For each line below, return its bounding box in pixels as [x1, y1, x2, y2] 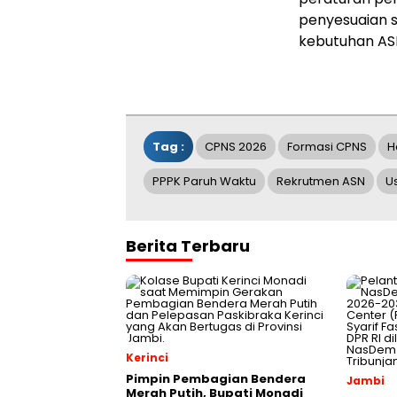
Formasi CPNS [287, 138, 367, 155]
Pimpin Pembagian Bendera [126, 370, 306, 387]
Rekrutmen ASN [276, 173, 365, 190]
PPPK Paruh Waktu [152, 173, 256, 190]
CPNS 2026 [205, 138, 267, 155]
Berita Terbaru [126, 235, 250, 257]
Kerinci [126, 350, 168, 365]
